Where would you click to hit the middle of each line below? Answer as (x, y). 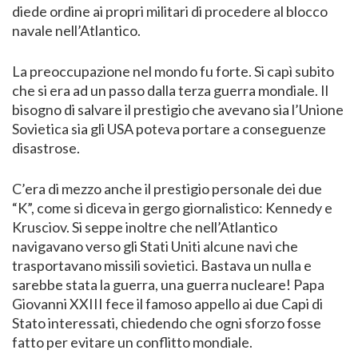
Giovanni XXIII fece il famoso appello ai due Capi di (167, 304)
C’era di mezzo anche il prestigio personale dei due (167, 189)
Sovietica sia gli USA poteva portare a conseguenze (169, 129)
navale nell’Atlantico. (76, 31)
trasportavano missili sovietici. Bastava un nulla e (162, 266)
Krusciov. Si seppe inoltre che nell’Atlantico (145, 227)
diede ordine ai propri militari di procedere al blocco (170, 12)
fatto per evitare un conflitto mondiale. (132, 342)
